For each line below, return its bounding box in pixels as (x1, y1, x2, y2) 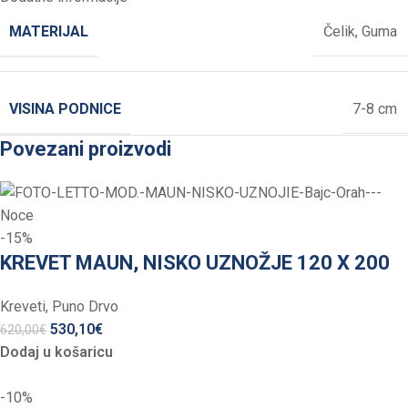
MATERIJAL (9, 22, 88, 40)
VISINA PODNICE (9, 99, 121, 117)
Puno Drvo (52, 297, 118, 315)
